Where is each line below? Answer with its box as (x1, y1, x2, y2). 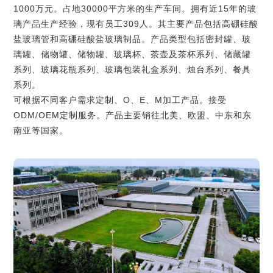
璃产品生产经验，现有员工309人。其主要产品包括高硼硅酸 (13, 19, 259, 29)
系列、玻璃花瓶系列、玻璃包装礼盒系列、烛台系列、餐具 (13, 65, 252, 74)
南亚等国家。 (13, 126, 69, 135)
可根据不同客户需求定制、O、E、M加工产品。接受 (13, 95, 227, 105)
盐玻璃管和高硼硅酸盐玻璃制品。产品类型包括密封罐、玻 (13, 34, 252, 44)
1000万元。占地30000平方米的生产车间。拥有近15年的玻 (13, 4, 257, 13)
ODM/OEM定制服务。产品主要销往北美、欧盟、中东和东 (13, 110, 252, 120)
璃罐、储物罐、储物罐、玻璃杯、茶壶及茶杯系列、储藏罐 (13, 49, 252, 59)
